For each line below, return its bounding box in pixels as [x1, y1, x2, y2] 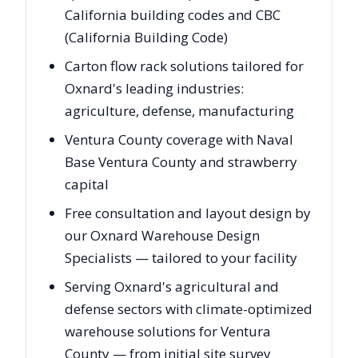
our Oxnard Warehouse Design [65, 225, 260, 245]
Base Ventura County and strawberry [65, 152, 297, 171]
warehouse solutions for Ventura [65, 321, 271, 340]
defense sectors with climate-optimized [65, 299, 312, 318]
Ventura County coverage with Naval [65, 129, 293, 149]
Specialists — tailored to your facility [65, 248, 297, 267]
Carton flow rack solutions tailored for [65, 56, 304, 75]
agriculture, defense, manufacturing [65, 101, 294, 120]
